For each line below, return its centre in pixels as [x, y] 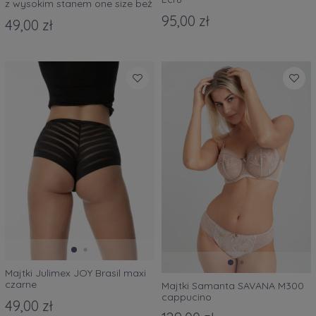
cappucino [187, 297]
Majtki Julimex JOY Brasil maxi [75, 273]
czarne [21, 285]
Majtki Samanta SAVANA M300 [233, 285]
